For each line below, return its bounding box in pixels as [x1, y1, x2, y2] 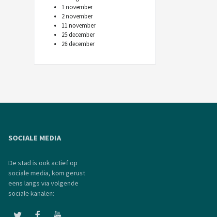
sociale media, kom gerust [8, 169, 85, 177]
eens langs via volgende [8, 179, 78, 187]
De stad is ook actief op [8, 158, 77, 167]
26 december [62, 40, 94, 48]
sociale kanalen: [8, 189, 54, 198]
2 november [62, 12, 93, 20]
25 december [62, 31, 94, 39]
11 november [62, 21, 95, 30]
